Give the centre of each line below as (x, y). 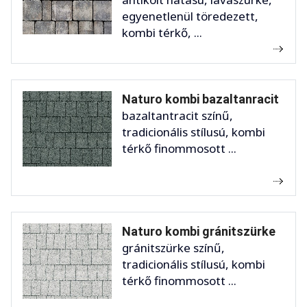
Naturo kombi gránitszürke (199, 232)
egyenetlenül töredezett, (190, 16)
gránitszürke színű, (173, 248)
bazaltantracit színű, (177, 116)
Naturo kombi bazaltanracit (200, 99)
